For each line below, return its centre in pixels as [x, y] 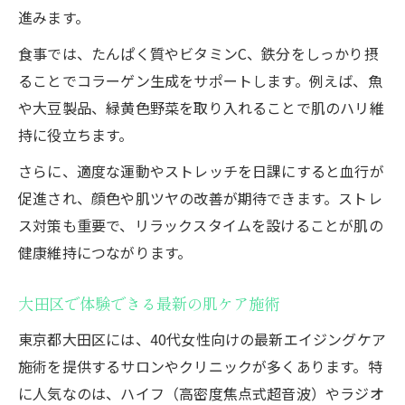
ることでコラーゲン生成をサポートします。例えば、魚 [200, 80]
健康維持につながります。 [105, 252]
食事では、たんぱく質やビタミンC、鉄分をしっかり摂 [198, 53]
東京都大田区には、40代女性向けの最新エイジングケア [202, 339]
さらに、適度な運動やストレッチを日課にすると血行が [201, 170]
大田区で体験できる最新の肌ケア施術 [149, 304]
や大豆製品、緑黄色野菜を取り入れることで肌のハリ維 [201, 107]
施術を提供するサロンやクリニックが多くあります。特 [200, 366]
